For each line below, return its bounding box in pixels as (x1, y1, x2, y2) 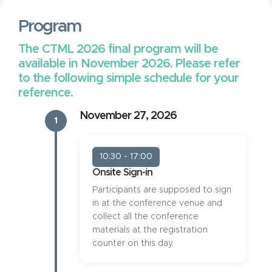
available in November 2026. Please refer (18, 58, 240, 70)
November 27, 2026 (80, 110, 177, 121)
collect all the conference (92, 212, 199, 221)
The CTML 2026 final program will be (18, 43, 218, 55)
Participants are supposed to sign (92, 186, 231, 194)
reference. (18, 87, 73, 99)
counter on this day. (92, 239, 174, 248)
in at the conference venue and (92, 199, 222, 208)
